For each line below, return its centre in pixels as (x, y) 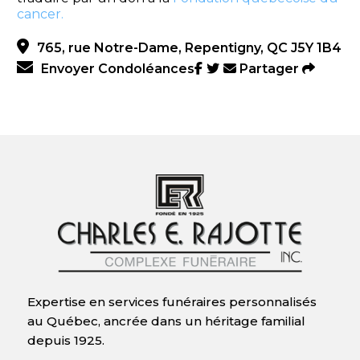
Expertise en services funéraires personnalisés (172, 302)
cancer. (40, 14)
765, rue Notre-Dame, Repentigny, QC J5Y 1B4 (189, 48)
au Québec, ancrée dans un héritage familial (166, 321)
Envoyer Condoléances (117, 69)
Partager (269, 69)
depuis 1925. (67, 341)
